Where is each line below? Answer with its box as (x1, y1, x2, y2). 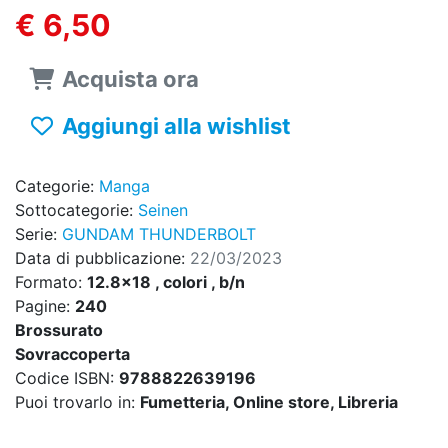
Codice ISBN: (15, 368, 119, 389)
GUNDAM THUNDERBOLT (62, 224, 256, 245)
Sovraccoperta (15, 344, 130, 365)
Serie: (15, 224, 62, 245)
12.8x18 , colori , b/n (87, 272, 245, 293)
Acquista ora (61, 66, 199, 93)
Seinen (138, 200, 188, 221)
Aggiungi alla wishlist (61, 113, 291, 140)
